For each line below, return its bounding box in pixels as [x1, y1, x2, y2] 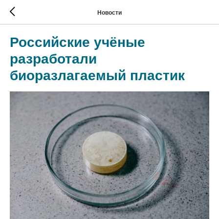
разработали [10, 51, 97, 66]
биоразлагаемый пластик [10, 68, 185, 83]
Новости [97, 9, 122, 16]
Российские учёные [10, 35, 145, 50]
